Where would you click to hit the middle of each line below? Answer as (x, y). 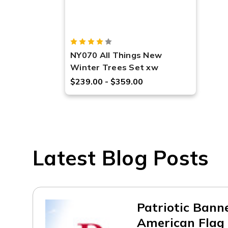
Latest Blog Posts (121, 158)
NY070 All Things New (116, 55)
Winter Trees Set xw (114, 67)
